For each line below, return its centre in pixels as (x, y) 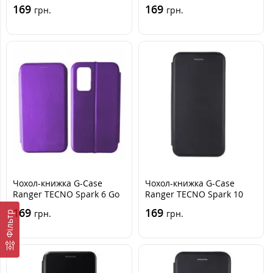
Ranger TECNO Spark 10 (194, 194)
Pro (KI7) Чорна (176, 205)
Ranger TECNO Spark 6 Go (66, 194)
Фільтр (9, 223)
